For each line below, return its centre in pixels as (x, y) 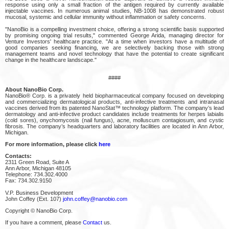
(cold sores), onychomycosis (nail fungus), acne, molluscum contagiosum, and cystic (114, 120)
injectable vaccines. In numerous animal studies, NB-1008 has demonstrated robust (114, 10)
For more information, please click (52, 144)
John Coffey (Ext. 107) (34, 199)
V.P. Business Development (39, 192)
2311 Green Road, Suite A (37, 162)
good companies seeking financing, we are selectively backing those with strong (114, 47)
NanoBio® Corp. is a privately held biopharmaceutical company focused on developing (114, 95)
